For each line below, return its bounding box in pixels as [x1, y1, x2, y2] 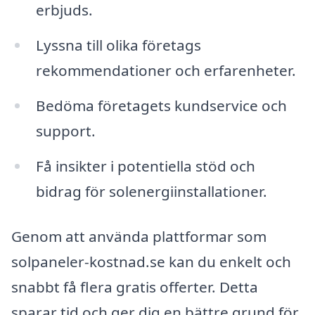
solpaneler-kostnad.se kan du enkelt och [11, 251, 291, 271]
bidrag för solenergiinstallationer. [35, 181, 267, 201]
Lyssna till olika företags [35, 35, 201, 56]
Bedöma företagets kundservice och [35, 96, 287, 116]
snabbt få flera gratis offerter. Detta [11, 276, 258, 297]
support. [35, 121, 96, 141]
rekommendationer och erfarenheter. [35, 60, 296, 81]
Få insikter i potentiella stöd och [35, 155, 255, 176]
